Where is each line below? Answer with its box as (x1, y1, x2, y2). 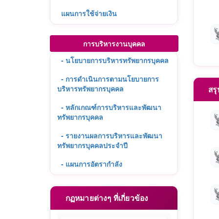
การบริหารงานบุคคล (83, 39, 145, 48)
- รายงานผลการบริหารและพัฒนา (61, 131, 162, 140)
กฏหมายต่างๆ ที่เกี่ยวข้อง (59, 193, 149, 203)
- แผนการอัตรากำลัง (61, 159, 122, 169)
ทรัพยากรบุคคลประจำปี (57, 140, 128, 150)
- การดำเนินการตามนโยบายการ (61, 74, 159, 84)
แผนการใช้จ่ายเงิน (61, 8, 117, 18)
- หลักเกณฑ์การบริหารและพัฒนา (61, 102, 161, 112)
